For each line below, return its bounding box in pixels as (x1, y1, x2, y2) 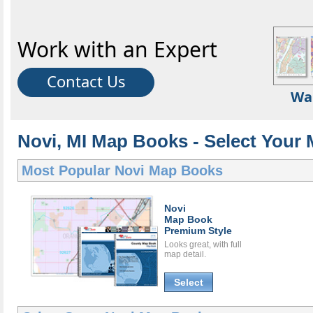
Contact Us (46, 71, 126, 92)
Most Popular (22, 163, 115, 179)
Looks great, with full (164, 240, 242, 250)
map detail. (164, 249, 206, 260)
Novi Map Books (115, 163, 223, 179)
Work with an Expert (17, 35, 217, 64)
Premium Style (164, 225, 232, 237)
